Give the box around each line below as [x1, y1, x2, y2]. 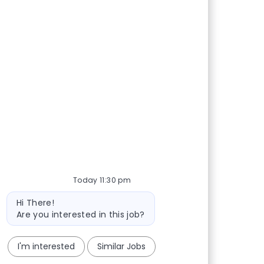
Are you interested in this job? [16, 209, 145, 221]
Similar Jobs [97, 240, 146, 253]
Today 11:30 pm [73, 175, 131, 186]
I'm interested [17, 240, 75, 253]
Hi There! [16, 197, 55, 209]
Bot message [4, 191, 61, 203]
